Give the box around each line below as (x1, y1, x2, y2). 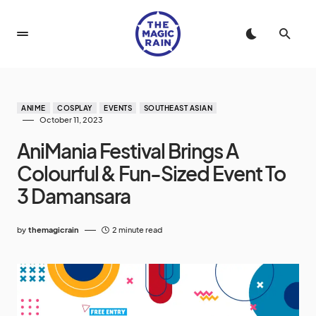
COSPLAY (57, 104, 92, 112)
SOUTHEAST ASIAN (143, 104, 212, 112)
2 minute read (112, 225, 162, 234)
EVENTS (104, 104, 132, 112)
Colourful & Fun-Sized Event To (17, 161, 286, 186)
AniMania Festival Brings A (17, 138, 238, 163)
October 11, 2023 (39, 115, 103, 124)
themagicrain (28, 225, 79, 234)
